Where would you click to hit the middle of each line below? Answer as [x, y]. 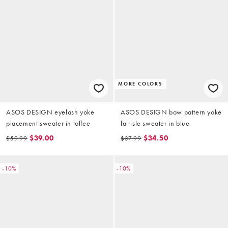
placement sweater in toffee [48, 123]
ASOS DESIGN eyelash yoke [50, 112]
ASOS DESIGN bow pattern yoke [171, 112]
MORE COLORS [140, 83]
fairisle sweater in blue [155, 123]
